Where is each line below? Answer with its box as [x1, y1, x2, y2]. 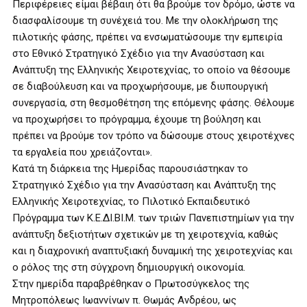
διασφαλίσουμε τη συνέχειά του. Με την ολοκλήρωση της [12, 14, 278, 27]
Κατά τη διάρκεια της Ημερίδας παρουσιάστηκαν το [12, 162, 248, 175]
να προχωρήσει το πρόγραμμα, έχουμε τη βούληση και [12, 113, 261, 125]
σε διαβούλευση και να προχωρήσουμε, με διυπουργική [12, 80, 268, 93]
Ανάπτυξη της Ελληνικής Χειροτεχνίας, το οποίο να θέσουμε [12, 64, 291, 76]
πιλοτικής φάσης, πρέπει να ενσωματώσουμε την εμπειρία [12, 31, 282, 43]
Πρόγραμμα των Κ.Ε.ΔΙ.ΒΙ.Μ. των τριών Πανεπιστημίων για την [12, 212, 294, 224]
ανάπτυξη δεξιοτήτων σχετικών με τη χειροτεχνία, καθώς [12, 228, 278, 241]
